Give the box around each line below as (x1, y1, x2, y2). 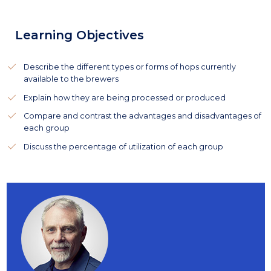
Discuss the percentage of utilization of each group (23, 142, 223, 151)
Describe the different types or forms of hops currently (23, 62, 236, 71)
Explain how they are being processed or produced (23, 93, 226, 102)
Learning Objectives (15, 27, 144, 42)
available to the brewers (23, 74, 119, 83)
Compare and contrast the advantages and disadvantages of (23, 111, 261, 120)
